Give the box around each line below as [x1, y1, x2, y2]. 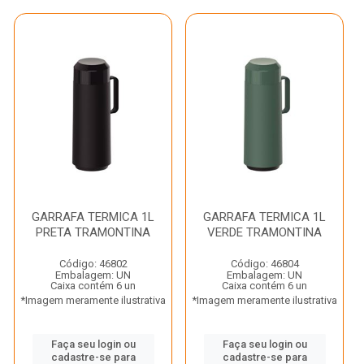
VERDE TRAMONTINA [207, 225, 322, 240]
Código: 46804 [230, 258, 299, 270]
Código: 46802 [58, 258, 128, 270]
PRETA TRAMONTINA [36, 225, 150, 240]
